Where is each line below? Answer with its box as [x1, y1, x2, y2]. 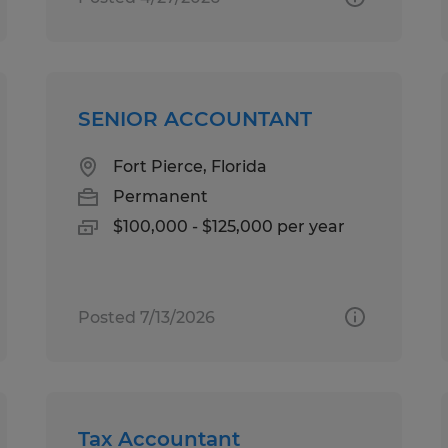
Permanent [113, 186, 209, 206]
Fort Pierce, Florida [113, 156, 268, 176]
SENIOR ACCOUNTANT [78, 106, 313, 131]
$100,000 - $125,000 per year [113, 216, 346, 236]
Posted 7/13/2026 [78, 307, 216, 327]
